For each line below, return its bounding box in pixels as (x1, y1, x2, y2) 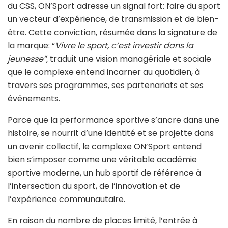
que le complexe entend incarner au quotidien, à (8, 66, 200, 78)
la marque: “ (8, 40, 55, 52)
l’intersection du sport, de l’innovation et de (8, 180, 180, 192)
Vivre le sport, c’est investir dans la (55, 40, 193, 52)
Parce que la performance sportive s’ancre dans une (8, 114, 219, 126)
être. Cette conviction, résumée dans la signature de (8, 26, 217, 39)
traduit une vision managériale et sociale (50, 53, 211, 65)
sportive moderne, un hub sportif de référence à (8, 167, 201, 179)
